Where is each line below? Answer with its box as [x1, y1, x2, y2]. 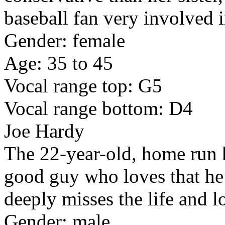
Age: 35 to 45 [4, 52, 113, 74]
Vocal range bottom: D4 [4, 97, 193, 120]
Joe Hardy [4, 120, 84, 142]
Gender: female [4, 30, 125, 52]
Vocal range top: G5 [4, 75, 162, 97]
